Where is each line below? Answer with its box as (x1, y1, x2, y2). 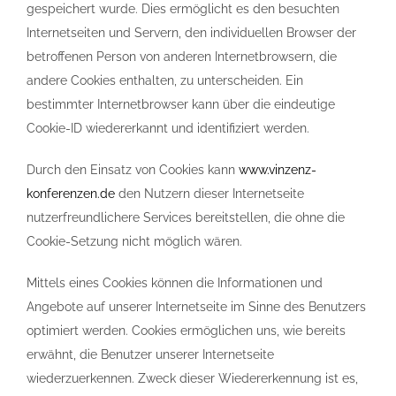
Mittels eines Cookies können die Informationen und (27, 276, 323, 290)
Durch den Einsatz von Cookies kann (27, 163, 239, 177)
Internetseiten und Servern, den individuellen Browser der (27, 26, 356, 40)
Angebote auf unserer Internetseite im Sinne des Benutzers (27, 300, 366, 314)
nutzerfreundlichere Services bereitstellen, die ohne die (27, 210, 345, 225)
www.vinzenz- (239, 163, 316, 177)
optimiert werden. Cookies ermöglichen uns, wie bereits (27, 324, 346, 338)
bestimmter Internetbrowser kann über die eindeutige (27, 97, 335, 111)
